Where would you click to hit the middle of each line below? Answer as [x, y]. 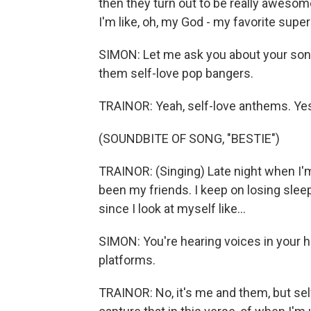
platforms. [127, 260]
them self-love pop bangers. [176, 73]
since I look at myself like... [172, 209]
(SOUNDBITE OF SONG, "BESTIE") [189, 138]
